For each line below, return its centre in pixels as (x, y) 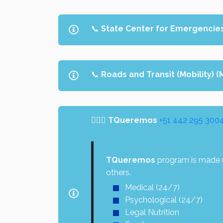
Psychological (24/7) (164, 200)
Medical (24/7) (152, 187)
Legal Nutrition (152, 212)
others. (118, 172)
